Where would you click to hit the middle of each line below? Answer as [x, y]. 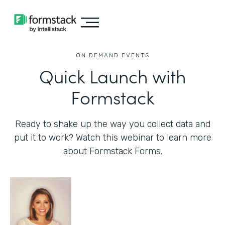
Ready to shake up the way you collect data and [113, 124]
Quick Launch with [113, 76]
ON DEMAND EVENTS [113, 55]
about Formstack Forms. [113, 151]
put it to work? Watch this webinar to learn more [113, 138]
